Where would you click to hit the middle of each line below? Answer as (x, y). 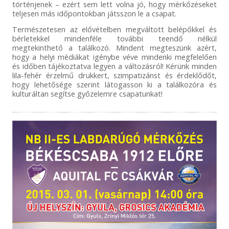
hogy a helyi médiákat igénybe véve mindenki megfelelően (114, 57)
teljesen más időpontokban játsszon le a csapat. (94, 14)
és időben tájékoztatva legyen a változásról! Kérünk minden (114, 66)
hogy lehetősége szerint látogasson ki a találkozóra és (114, 85)
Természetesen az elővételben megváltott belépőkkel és (114, 29)
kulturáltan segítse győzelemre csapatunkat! (87, 94)
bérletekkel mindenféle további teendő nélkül (114, 39)
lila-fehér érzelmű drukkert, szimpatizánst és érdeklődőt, (114, 75)
